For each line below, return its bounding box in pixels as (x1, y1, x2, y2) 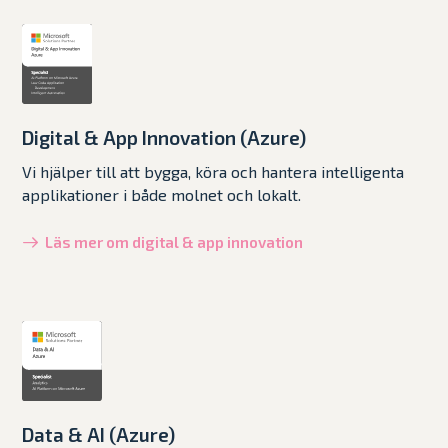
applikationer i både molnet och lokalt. (22, 184, 302, 204)
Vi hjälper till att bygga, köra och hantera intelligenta (22, 161, 405, 181)
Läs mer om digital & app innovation (45, 232, 304, 251)
